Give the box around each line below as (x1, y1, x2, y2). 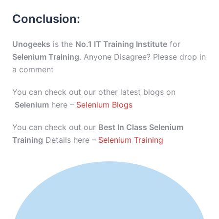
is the (50, 39, 75, 49)
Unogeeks (12, 39, 50, 49)
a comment (12, 65, 54, 74)
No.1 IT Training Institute (75, 39, 167, 49)
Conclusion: (12, 12, 80, 26)
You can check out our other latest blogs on (12, 87, 175, 97)
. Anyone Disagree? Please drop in (79, 52, 206, 62)
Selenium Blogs (76, 100, 132, 109)
